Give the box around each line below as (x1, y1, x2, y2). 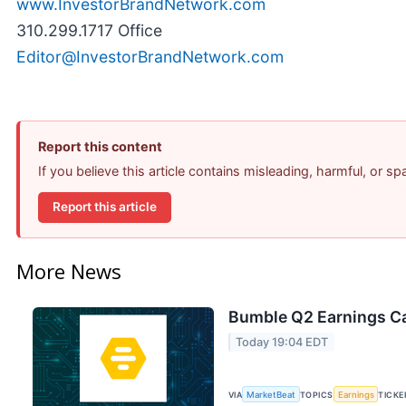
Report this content (38, 138, 162, 154)
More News (16, 257, 121, 285)
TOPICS (300, 389, 333, 400)
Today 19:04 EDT (236, 334, 329, 349)
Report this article (53, 199, 157, 215)
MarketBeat (246, 389, 296, 400)
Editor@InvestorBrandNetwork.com (16, 46, 284, 66)
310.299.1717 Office (16, 20, 162, 40)
